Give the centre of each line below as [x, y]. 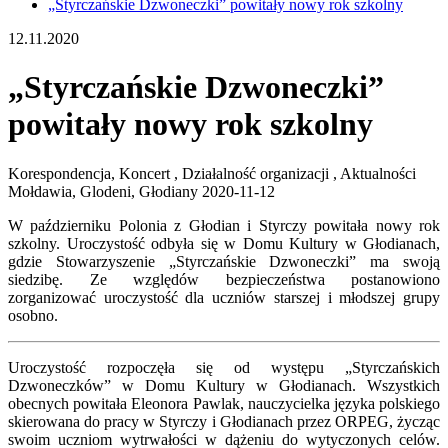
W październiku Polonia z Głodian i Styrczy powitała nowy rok [224, 225]
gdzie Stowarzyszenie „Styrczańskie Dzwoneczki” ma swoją [224, 261]
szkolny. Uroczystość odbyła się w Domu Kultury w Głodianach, [224, 243]
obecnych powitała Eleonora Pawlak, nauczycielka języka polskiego [224, 403]
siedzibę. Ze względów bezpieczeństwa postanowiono [224, 279]
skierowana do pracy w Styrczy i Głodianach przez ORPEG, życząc [224, 421]
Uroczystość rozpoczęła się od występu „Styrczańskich [224, 367]
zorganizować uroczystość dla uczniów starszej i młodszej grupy [224, 297]
